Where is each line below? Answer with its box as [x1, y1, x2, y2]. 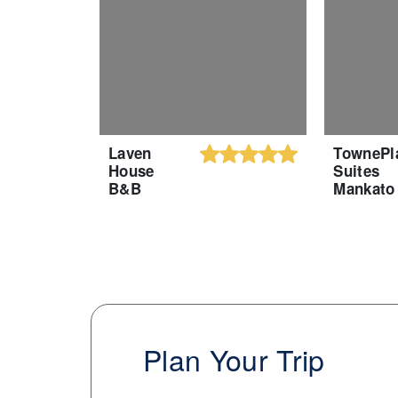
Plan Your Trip [143, 338, 325, 379]
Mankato [333, 177, 395, 199]
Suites [333, 159, 380, 181]
